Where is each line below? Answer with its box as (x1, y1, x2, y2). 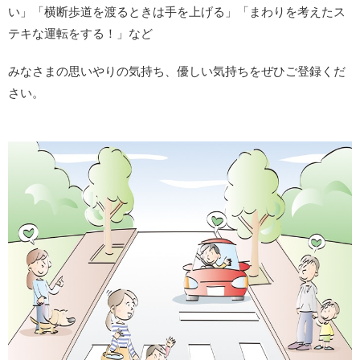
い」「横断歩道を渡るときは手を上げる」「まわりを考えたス (8, 4, 346, 18)
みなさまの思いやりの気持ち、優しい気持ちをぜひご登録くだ (8, 63, 346, 78)
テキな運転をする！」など (8, 26, 153, 40)
